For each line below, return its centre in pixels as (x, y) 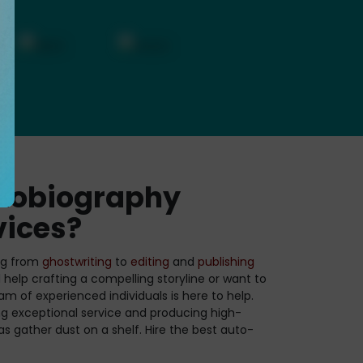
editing (150, 262)
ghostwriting (77, 262)
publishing (226, 262)
